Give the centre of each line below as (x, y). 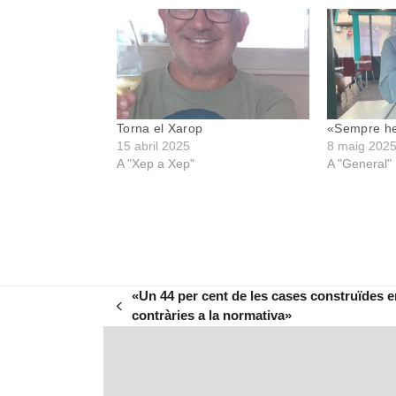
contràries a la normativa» (212, 316)
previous (143, 314)
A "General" (360, 163)
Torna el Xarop (160, 128)
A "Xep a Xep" (156, 163)
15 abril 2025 (153, 145)
